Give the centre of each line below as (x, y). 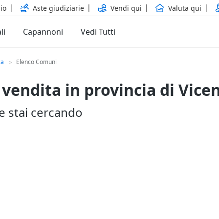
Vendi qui (126, 8)
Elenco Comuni (36, 62)
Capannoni (43, 32)
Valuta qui (185, 8)
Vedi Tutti (98, 32)
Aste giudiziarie (58, 8)
